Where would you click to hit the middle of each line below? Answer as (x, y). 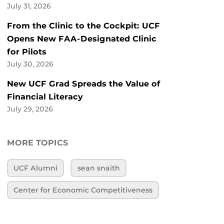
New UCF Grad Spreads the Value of (84, 84)
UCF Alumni (36, 168)
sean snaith (98, 168)
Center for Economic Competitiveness (83, 190)
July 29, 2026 (30, 109)
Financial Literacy (45, 97)
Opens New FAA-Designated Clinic (82, 39)
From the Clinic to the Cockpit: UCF (83, 26)
